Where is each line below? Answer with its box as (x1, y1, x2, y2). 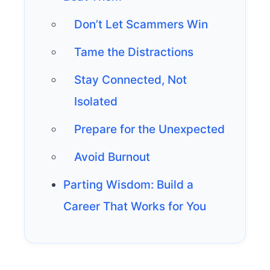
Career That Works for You (63, 199, 206, 214)
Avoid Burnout (74, 150, 150, 165)
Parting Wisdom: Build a (63, 178, 193, 192)
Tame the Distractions (74, 45, 193, 60)
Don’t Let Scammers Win (74, 17, 208, 32)
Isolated (74, 95, 118, 109)
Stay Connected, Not (74, 73, 187, 87)
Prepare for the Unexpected (74, 122, 225, 137)
